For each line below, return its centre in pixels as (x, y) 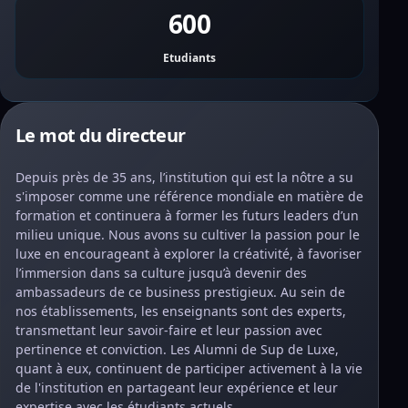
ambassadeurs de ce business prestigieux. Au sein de (180, 292)
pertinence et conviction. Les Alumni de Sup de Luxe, (177, 349)
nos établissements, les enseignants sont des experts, (181, 311)
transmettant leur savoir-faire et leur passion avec (169, 330)
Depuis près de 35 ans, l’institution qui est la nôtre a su (184, 177)
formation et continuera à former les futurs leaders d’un (187, 215)
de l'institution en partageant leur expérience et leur (177, 388)
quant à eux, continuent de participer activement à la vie (189, 368)
